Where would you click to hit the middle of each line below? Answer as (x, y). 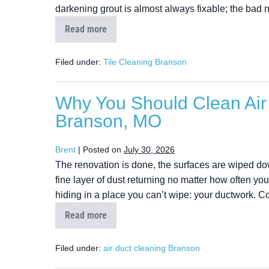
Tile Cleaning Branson (145, 62)
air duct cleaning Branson (152, 248)
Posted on (102, 150)
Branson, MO (108, 121)
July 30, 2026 (149, 150)
